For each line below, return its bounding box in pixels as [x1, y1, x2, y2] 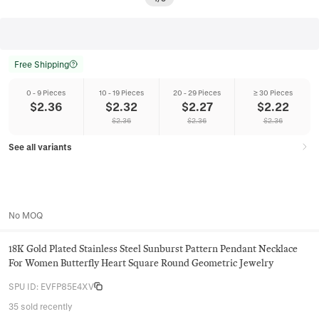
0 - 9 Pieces [26, 88, 66, 97]
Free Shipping [14, 59, 69, 69]
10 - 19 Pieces [99, 88, 144, 97]
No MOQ [9, 210, 43, 220]
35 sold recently [9, 301, 73, 311]
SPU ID [9, 281, 36, 291]
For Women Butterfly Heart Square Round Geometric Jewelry [9, 257, 273, 269]
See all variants [9, 142, 72, 152]
